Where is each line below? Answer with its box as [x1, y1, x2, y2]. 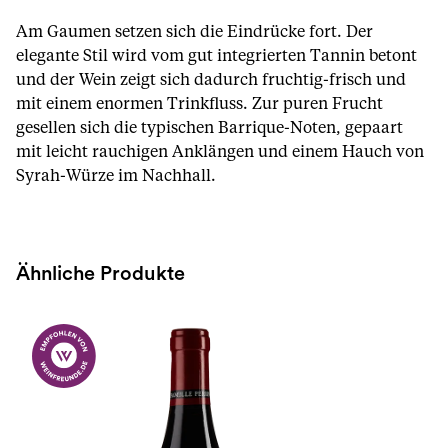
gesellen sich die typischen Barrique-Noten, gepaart [16, 120, 403, 136]
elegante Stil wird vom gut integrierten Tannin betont [16, 48, 417, 64]
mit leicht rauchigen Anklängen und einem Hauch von [16, 144, 424, 160]
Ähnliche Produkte [16, 264, 185, 284]
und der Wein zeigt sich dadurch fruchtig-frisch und [16, 72, 406, 88]
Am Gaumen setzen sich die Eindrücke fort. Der [16, 24, 373, 40]
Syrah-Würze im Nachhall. [16, 168, 216, 184]
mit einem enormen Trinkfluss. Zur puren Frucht [16, 96, 383, 112]
